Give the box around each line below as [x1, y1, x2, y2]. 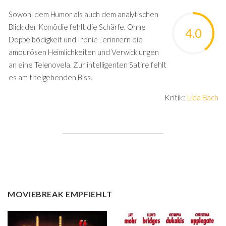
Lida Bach [187, 92, 218, 102]
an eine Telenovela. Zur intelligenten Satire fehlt [9, 60, 166, 69]
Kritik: [164, 92, 187, 102]
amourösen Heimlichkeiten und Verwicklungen [9, 47, 159, 56]
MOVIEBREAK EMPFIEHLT [8, 189, 112, 199]
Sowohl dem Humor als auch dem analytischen [9, 10, 159, 19]
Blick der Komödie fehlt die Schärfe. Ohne [9, 22, 146, 31]
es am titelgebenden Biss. [9, 73, 92, 82]
